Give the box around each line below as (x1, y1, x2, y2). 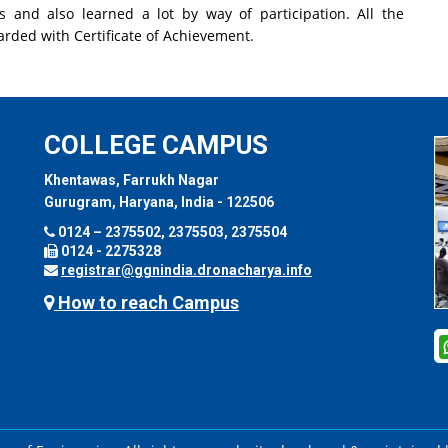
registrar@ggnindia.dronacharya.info (61, 262, 312, 279)
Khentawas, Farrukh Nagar (44, 172, 219, 189)
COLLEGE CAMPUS (44, 130, 268, 161)
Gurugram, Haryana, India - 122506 (44, 194, 274, 211)
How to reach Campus (54, 292, 239, 314)
